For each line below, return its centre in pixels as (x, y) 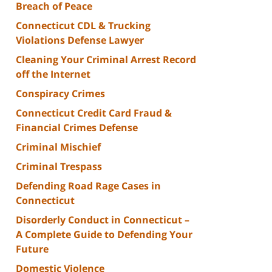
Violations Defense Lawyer (80, 40)
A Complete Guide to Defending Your (104, 234)
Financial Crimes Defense (77, 127)
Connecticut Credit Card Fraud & (94, 113)
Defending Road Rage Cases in (88, 185)
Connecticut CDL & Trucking (83, 25)
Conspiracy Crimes (60, 93)
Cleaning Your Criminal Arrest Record (106, 59)
